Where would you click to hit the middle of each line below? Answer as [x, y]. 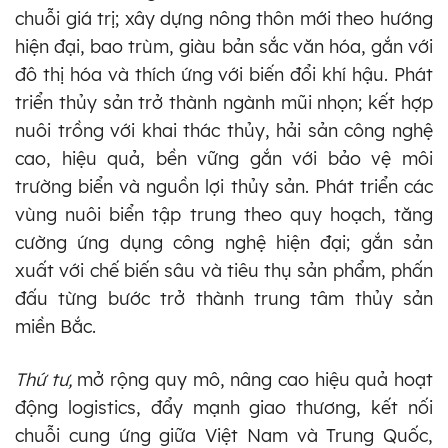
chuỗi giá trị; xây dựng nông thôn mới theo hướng [224, 18]
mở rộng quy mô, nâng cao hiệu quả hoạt [255, 379]
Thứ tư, [46, 379]
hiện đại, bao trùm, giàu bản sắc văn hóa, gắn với [224, 46]
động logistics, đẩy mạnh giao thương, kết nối [224, 407]
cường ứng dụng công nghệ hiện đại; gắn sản [224, 242]
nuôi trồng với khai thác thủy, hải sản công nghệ [224, 130]
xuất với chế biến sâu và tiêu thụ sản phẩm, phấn [224, 270]
